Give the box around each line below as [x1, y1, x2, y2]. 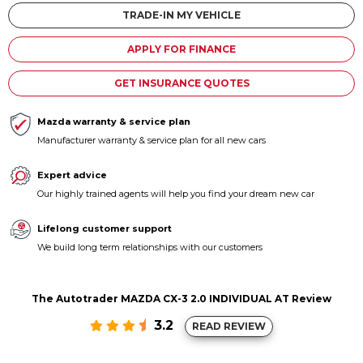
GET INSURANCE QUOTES [113, 77, 250, 89]
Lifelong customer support [37, 223, 172, 234]
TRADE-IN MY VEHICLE [122, 9, 241, 21]
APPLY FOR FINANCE [127, 43, 236, 55]
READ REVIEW [192, 320, 266, 333]
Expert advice [37, 169, 107, 181]
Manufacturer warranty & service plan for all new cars [37, 135, 266, 146]
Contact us [28, 8, 90, 23]
